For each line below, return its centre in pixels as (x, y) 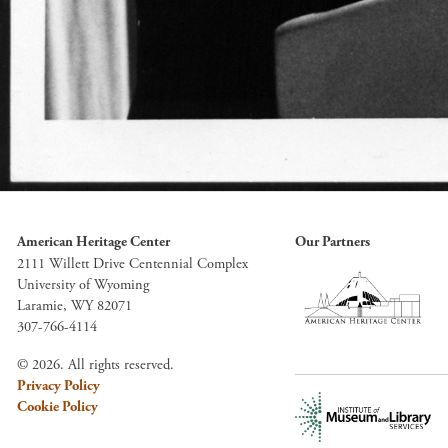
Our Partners (332, 242)
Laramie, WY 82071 (74, 306)
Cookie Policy (57, 407)
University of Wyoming (83, 285)
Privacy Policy (58, 386)
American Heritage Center (93, 242)
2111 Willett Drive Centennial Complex (132, 264)
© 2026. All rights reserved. (95, 365)
